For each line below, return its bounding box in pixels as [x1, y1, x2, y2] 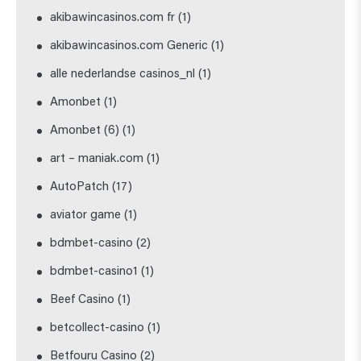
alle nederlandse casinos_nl [50, 68, 196, 81]
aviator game [50, 209, 122, 222]
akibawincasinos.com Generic [50, 39, 209, 52]
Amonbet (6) [50, 124, 120, 137]
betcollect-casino [50, 322, 145, 334]
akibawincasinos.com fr [50, 11, 176, 24]
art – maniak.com [50, 152, 144, 165]
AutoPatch [50, 180, 110, 193]
